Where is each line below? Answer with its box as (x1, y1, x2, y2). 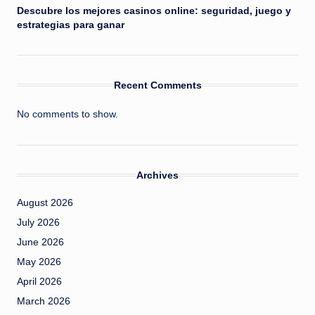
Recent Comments (113, 79, 202, 91)
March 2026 (17, 295, 70, 307)
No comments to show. (17, 108, 118, 120)
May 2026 (17, 256, 61, 267)
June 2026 (17, 236, 64, 247)
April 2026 (17, 276, 62, 287)
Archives (136, 169, 179, 181)
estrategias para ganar (17, 19, 124, 30)
